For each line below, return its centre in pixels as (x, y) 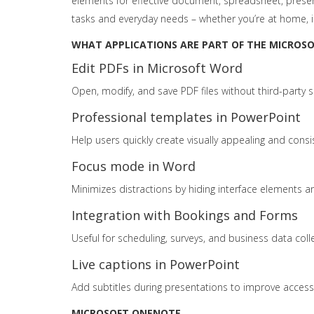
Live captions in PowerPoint (156, 264)
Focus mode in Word (134, 166)
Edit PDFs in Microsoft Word (157, 68)
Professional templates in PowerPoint (186, 117)
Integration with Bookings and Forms (185, 215)
